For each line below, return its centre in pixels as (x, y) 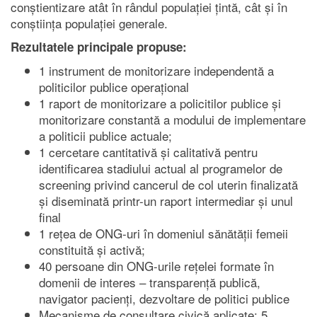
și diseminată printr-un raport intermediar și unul (166, 201)
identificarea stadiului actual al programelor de (161, 168)
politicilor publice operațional (114, 87)
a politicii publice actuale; (105, 136)
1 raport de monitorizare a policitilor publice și (160, 103)
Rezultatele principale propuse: (99, 47)
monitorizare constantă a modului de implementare (172, 120)
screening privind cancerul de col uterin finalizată (168, 185)
